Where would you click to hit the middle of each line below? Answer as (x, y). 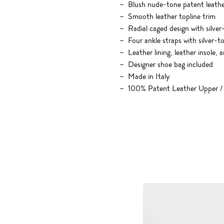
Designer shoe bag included (170, 64)
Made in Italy (148, 76)
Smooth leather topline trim (171, 16)
